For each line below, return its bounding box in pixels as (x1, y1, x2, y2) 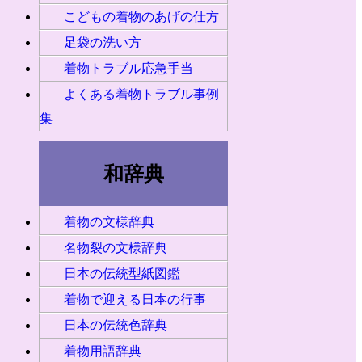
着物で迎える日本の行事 (64, 293, 206, 307)
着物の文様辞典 (64, 215, 154, 229)
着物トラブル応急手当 (64, 61, 193, 76)
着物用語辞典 (64, 344, 141, 359)
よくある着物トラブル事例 (64, 87, 219, 102)
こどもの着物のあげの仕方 (64, 10, 219, 24)
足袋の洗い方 (64, 36, 141, 50)
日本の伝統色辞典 (64, 318, 167, 333)
